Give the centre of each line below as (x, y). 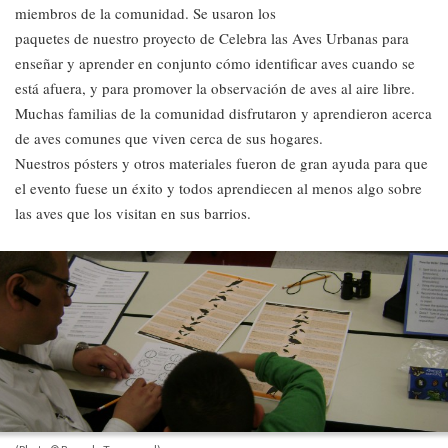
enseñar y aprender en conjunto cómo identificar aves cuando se (215, 62)
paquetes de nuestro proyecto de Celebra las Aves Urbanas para (212, 37)
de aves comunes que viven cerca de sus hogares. (169, 137)
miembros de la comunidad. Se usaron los (145, 12)
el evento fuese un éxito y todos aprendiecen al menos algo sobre (218, 187)
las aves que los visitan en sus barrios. (133, 212)
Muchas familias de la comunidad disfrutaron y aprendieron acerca (223, 112)
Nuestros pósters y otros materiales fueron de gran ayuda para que (221, 162)
